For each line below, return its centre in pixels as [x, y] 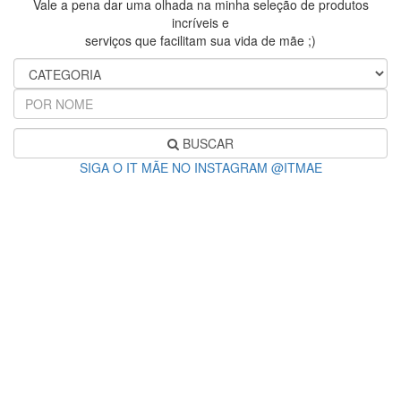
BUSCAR [206, 143]
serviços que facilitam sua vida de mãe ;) [200, 40]
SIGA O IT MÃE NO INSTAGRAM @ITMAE [200, 167]
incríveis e [200, 22]
